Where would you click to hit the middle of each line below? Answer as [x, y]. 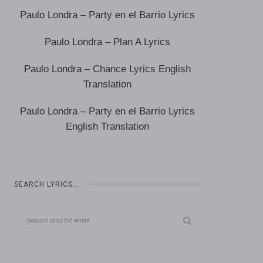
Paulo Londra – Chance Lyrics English [107, 69]
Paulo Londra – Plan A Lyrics [107, 42]
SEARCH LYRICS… [47, 184]
